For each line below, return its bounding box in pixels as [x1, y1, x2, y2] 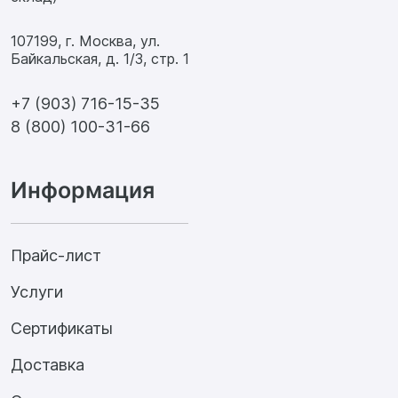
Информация [11, 176, 155, 203]
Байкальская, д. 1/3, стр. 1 [11, 49, 189, 68]
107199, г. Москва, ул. [11, 31, 160, 50]
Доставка [11, 354, 84, 374]
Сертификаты [11, 318, 113, 338]
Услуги [11, 282, 63, 301]
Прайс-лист [11, 245, 101, 265]
